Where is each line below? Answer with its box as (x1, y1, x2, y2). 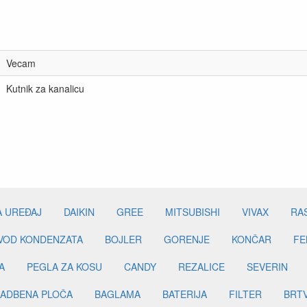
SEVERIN (247, 260, 288, 274)
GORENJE (164, 232, 210, 247)
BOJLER (105, 232, 142, 247)
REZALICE (178, 260, 225, 274)
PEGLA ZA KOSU (27, 260, 102, 274)
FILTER (229, 287, 262, 302)
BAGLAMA (95, 287, 140, 302)
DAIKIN (64, 205, 95, 219)
